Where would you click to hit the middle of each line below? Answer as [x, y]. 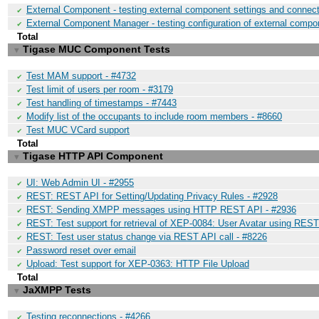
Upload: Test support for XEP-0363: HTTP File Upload [138, 264]
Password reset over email [81, 250]
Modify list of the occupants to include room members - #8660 [154, 116]
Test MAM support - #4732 [81, 76]
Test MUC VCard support [78, 130]
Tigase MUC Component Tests [96, 49]
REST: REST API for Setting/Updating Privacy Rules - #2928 [152, 196]
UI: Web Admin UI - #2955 [80, 183]
